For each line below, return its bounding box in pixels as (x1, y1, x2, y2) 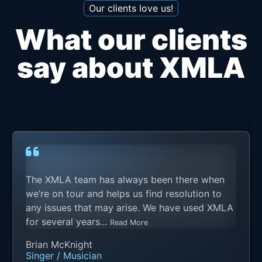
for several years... (26, 216, 110, 228)
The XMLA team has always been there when (26, 174, 225, 186)
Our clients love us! (89, 2, 173, 15)
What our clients (15, 22, 247, 57)
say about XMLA (17, 50, 245, 85)
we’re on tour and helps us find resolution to (26, 188, 222, 200)
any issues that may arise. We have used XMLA (26, 202, 233, 214)
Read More (110, 218, 148, 227)
